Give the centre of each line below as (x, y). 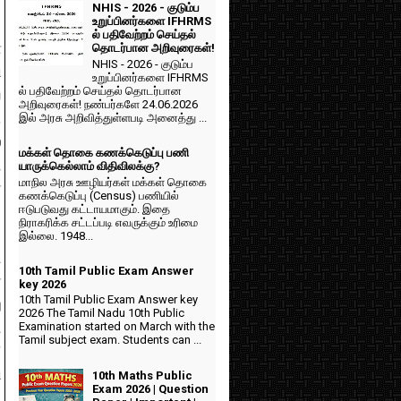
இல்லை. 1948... (56, 235)
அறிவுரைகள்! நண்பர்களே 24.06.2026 (108, 104)
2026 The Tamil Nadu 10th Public (102, 313)
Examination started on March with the (117, 327)
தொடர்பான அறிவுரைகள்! (154, 48)
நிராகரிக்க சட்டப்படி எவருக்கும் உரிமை (108, 222)
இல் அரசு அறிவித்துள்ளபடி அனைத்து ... (113, 117)
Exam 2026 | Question (151, 388)
